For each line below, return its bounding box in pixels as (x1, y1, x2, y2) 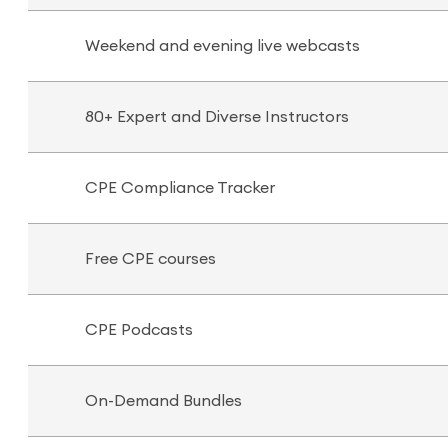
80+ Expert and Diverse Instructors (85, 109, 349, 125)
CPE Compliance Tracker (85, 180, 275, 196)
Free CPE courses (85, 251, 216, 267)
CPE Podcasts (85, 322, 193, 338)
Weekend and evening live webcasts (85, 38, 360, 54)
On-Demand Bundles (85, 393, 242, 409)
